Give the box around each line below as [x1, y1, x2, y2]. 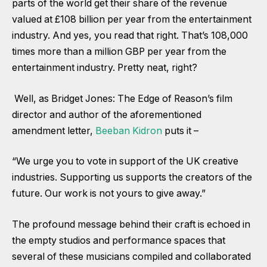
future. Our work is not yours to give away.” [12, 188, 206, 200]
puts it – [162, 125, 198, 136]
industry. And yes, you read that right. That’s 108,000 [12, 30, 248, 42]
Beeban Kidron [95, 125, 162, 136]
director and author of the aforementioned [12, 108, 201, 120]
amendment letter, [12, 125, 95, 136]
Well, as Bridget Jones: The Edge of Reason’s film [12, 92, 232, 104]
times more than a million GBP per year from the [12, 46, 226, 58]
